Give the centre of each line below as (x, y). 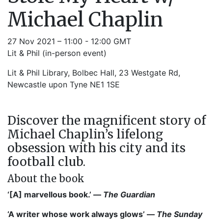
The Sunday (179, 214)
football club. (46, 162)
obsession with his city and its (96, 148)
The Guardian (129, 194)
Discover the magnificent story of (107, 121)
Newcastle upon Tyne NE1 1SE (64, 84)
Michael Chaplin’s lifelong (85, 134)
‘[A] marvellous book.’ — (55, 194)
